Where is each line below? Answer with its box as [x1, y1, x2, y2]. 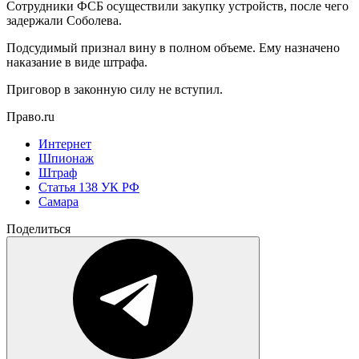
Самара [38, 194, 79, 208]
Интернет [38, 136, 91, 151]
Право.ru [6, 109, 54, 123]
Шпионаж [38, 151, 94, 165]
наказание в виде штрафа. [6, 54, 147, 69]
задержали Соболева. [6, 13, 122, 27]
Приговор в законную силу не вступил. [6, 82, 223, 96]
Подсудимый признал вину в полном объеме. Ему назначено [6, 40, 340, 54]
